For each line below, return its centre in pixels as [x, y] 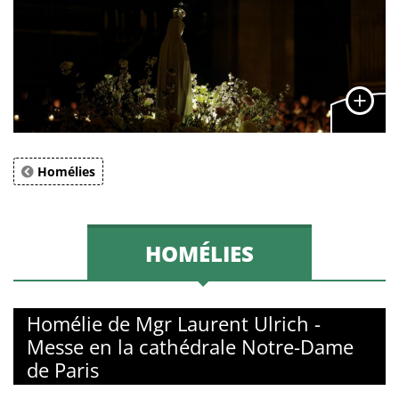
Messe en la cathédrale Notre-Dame [190, 346]
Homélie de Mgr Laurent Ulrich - [174, 323]
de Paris [63, 369]
